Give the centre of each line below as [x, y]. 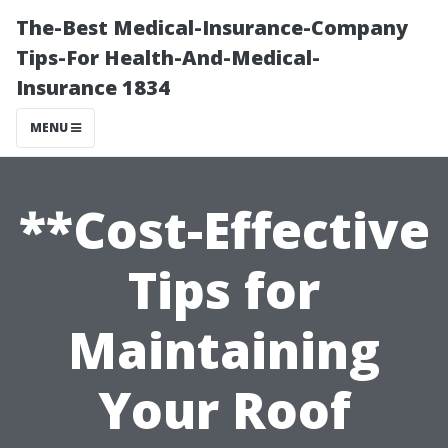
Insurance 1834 [93, 87]
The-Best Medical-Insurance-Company [212, 27]
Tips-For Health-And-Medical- [168, 57]
